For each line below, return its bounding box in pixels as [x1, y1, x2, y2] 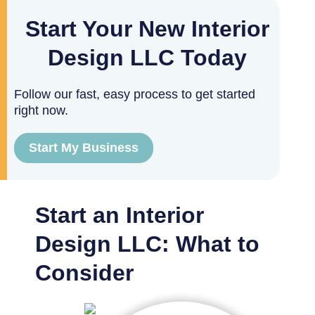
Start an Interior [35, 202, 204, 228]
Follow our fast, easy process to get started [14, 86, 255, 101]
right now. [14, 103, 68, 117]
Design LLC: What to [35, 231, 259, 257]
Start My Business [29, 140, 139, 155]
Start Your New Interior [25, 15, 269, 41]
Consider [35, 259, 134, 285]
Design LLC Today [47, 44, 247, 70]
